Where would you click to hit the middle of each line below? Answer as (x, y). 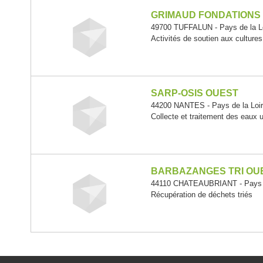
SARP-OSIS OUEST (195, 93)
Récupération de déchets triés (202, 195)
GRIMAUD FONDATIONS (206, 15)
